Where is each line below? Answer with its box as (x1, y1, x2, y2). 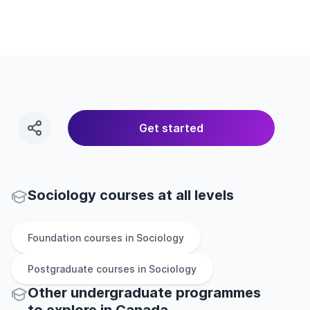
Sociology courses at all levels (28, 187, 234, 203)
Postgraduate (28, 263, 93, 275)
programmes (172, 284, 261, 301)
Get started (138, 121, 203, 135)
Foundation (28, 232, 81, 244)
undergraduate (71, 284, 172, 301)
